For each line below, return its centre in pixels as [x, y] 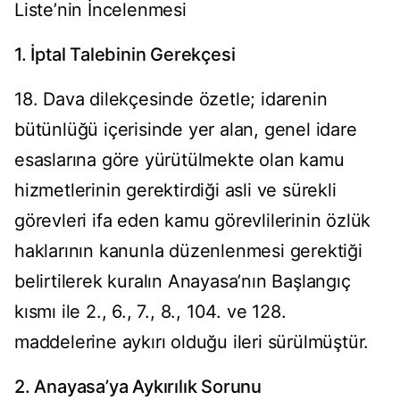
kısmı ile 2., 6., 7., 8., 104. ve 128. [150, 312]
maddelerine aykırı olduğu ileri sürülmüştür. [192, 342]
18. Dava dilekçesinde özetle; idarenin [171, 100]
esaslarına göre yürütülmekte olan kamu [179, 160]
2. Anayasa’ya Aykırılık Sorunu [138, 387]
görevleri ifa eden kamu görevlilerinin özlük [193, 221]
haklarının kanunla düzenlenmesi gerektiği [188, 251]
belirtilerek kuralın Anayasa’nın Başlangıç [183, 282]
